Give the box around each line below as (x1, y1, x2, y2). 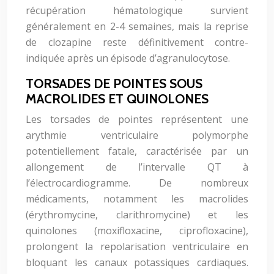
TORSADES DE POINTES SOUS (26, 76, 202, 91)
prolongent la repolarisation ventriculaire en (26, 240, 248, 253)
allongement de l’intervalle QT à (26, 160, 248, 174)
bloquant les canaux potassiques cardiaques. (26, 256, 248, 269)
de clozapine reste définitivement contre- (26, 35, 248, 49)
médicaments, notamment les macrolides (26, 192, 248, 206)
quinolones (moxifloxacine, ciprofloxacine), (26, 224, 248, 237)
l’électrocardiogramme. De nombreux (26, 176, 248, 190)
